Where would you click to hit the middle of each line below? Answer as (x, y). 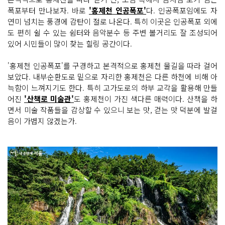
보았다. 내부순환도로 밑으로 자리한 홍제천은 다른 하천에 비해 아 (113, 77)
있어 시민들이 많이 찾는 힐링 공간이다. (70, 43)
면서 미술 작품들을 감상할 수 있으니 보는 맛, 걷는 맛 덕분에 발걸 (113, 110)
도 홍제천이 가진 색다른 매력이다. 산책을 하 (146, 99)
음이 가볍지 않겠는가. (42, 121)
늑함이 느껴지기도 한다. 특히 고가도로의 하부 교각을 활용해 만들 (113, 88)
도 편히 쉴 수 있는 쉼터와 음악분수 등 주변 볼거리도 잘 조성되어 (113, 32)
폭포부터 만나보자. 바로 (48, 10)
